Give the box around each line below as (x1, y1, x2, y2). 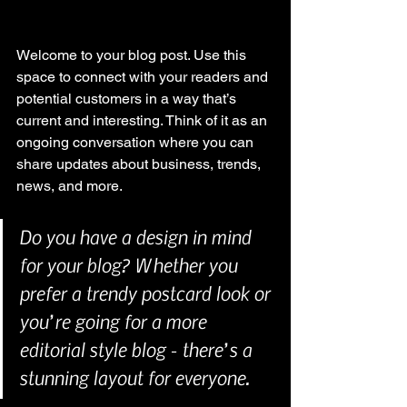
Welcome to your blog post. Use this (16, 46, 250, 65)
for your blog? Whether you (19, 253, 242, 278)
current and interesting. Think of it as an (16, 112, 271, 130)
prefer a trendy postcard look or (19, 281, 274, 306)
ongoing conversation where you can (16, 134, 257, 152)
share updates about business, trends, (16, 155, 264, 174)
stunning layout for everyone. (19, 365, 250, 391)
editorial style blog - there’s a (19, 337, 256, 362)
